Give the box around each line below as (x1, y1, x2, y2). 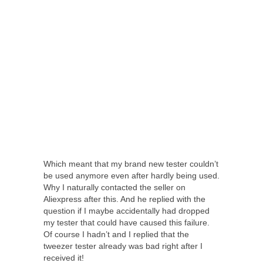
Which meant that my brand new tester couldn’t (43, 159, 218, 169)
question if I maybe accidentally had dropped (43, 206, 210, 216)
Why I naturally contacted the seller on (43, 183, 186, 193)
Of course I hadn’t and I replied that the (43, 230, 189, 240)
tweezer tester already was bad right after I (43, 241, 203, 251)
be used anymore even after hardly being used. (43, 171, 220, 181)
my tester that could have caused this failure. (43, 218, 210, 228)
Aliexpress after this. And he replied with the (43, 194, 205, 204)
